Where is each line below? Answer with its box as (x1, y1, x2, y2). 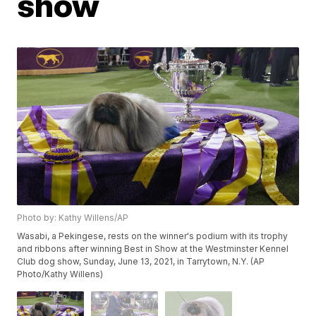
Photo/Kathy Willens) (17, 269, 104, 280)
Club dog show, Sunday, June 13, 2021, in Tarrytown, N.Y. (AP (17, 256, 265, 267)
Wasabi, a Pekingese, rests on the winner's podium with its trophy (17, 231, 288, 242)
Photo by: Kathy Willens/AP (17, 212, 129, 224)
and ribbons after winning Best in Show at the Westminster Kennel (17, 243, 289, 255)
